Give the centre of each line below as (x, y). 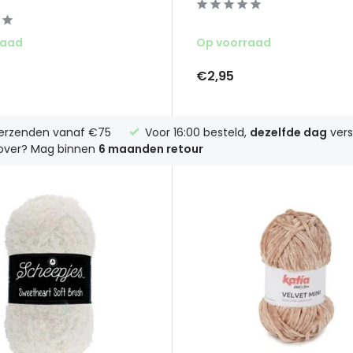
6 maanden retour (151, 149)
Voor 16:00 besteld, (196, 132)
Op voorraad (233, 43)
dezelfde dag (288, 132)
